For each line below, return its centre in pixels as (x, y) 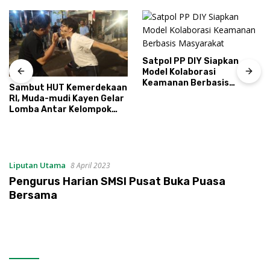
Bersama (33, 195)
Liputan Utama (37, 165)
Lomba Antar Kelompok (60, 110)
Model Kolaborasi (179, 72)
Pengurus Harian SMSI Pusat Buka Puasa (117, 181)
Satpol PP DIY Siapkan (190, 61)
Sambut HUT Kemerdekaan (68, 88)
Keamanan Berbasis (186, 83)
